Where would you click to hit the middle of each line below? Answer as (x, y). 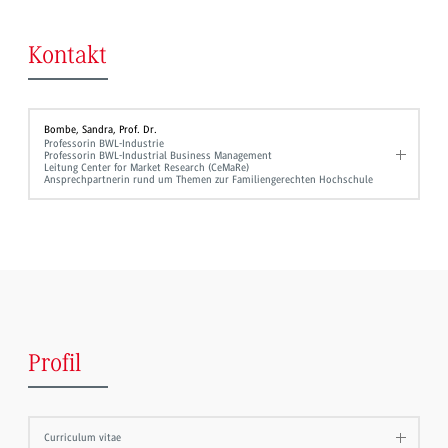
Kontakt (67, 56)
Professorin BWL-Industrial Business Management (158, 155)
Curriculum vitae (83, 438)
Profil (54, 365)
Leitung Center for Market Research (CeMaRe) (147, 167)
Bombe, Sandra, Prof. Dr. (101, 129)
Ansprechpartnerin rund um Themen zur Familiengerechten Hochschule (209, 179)
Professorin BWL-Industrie (104, 143)
